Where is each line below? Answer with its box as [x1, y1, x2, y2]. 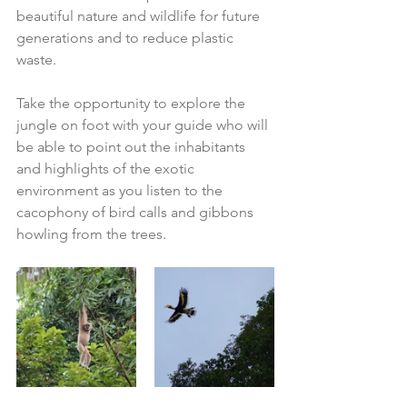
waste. [16, 50, 64, 68]
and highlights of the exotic [16, 159, 198, 177]
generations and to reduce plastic [16, 28, 237, 46]
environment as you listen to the [16, 181, 226, 199]
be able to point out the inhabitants [16, 137, 249, 155]
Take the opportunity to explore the [16, 94, 249, 112]
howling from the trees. [16, 224, 170, 243]
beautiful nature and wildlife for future [16, 6, 263, 25]
